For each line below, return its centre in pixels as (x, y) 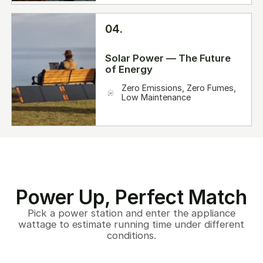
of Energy (129, 70)
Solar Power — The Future (168, 58)
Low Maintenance (156, 97)
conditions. (131, 235)
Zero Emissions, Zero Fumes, (179, 88)
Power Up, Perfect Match (131, 197)
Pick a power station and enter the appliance (131, 213)
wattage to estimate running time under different (131, 224)
